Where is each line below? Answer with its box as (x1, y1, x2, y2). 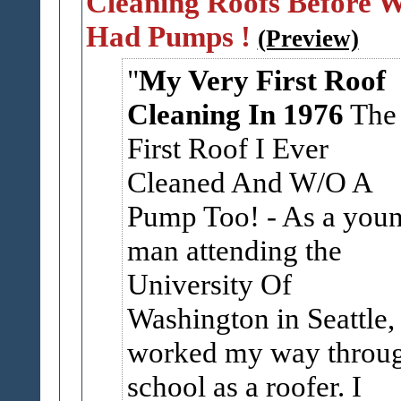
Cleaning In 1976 (126, 98, 344, 131)
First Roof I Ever (126, 132, 328, 165)
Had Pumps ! (85, 20, 251, 53)
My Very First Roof (138, 64, 386, 97)
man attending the (126, 234, 342, 267)
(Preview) (257, 25, 359, 52)
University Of (126, 268, 292, 301)
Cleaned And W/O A (126, 166, 373, 199)
